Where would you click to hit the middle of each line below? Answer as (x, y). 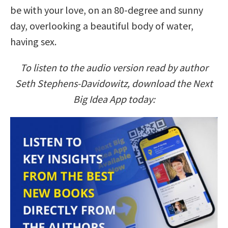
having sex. (33, 42)
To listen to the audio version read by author (114, 68)
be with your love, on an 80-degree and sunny (107, 10)
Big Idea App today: (114, 99)
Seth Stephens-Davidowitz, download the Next (114, 83)
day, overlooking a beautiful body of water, (102, 26)
